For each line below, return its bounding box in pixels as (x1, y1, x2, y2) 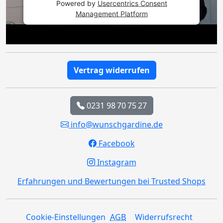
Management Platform (75, 9, 148, 18)
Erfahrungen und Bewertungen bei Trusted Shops (17, 176, 206, 187)
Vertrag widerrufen (73, 65, 150, 76)
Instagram (95, 157, 136, 168)
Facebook (96, 138, 135, 149)
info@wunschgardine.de (68, 119, 163, 130)
